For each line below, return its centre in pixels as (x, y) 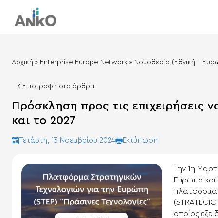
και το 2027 (44, 120)
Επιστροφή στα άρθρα (58, 86)
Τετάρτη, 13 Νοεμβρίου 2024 (67, 141)
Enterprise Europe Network (84, 62)
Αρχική (22, 62)
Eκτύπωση (140, 140)
